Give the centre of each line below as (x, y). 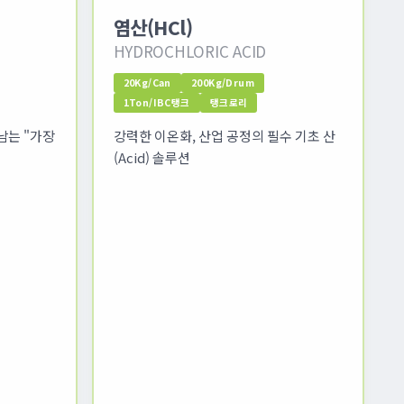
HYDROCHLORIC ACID (190, 50)
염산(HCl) (153, 27)
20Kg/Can (147, 82)
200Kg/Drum (223, 82)
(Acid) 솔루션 (151, 157)
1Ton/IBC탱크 (156, 102)
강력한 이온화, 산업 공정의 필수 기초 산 (224, 135)
